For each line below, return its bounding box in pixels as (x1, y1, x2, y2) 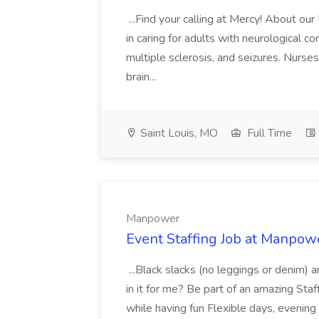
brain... (126, 69, 159, 85)
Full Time (244, 125, 292, 141)
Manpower (126, 211, 179, 226)
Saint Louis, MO (137, 125, 218, 141)
